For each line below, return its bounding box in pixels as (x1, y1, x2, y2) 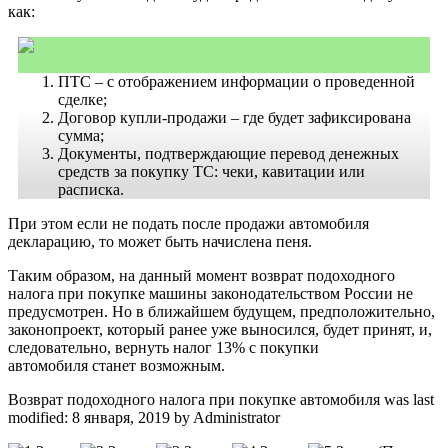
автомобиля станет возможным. (8, 357, 225, 375)
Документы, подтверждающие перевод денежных (58, 145, 399, 163)
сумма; (58, 127, 104, 145)
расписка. (58, 181, 124, 199)
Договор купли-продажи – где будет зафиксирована (58, 109, 411, 127)
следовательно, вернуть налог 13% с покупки (8, 339, 319, 357)
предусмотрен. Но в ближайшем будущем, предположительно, (8, 303, 435, 321)
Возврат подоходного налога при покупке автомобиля (8, 391, 380, 409)
